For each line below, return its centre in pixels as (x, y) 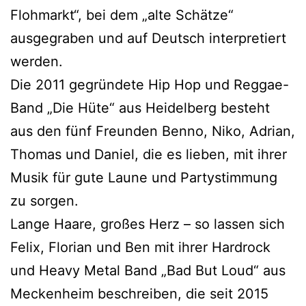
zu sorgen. (44, 200)
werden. (37, 61)
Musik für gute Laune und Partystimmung (144, 177)
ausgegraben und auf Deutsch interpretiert (148, 38)
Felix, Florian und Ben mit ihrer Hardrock (140, 247)
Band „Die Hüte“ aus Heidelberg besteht (140, 108)
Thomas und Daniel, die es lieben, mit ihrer (149, 154)
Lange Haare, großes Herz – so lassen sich (148, 224)
